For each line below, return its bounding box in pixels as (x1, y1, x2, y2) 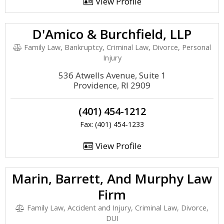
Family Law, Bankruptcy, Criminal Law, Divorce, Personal (22, 42, 211, 52)
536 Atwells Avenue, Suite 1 (58, 69, 166, 81)
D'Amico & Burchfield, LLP (32, 25, 191, 43)
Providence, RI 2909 (73, 79, 150, 91)
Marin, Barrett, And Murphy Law (12, 169, 212, 187)
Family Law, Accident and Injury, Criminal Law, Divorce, (24, 203, 208, 212)
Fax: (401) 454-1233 (80, 119, 144, 129)
